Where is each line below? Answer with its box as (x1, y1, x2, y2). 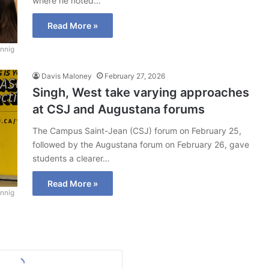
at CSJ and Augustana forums (32, 102, 205, 117)
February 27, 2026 (104, 71, 165, 81)
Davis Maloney (41, 71, 92, 81)
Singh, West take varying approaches (32, 85, 249, 100)
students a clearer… (32, 153, 110, 164)
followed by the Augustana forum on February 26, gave (32, 139, 249, 150)
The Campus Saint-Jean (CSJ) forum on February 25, (32, 125, 241, 136)
